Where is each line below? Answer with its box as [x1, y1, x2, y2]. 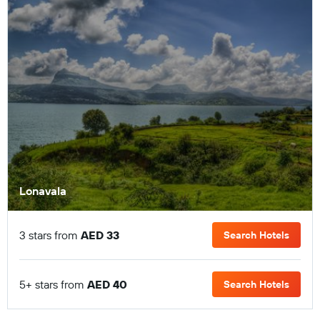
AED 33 [81, 228, 119, 242]
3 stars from [19, 228, 81, 242]
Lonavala [19, 184, 66, 198]
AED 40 [87, 277, 127, 291]
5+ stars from [19, 277, 87, 291]
